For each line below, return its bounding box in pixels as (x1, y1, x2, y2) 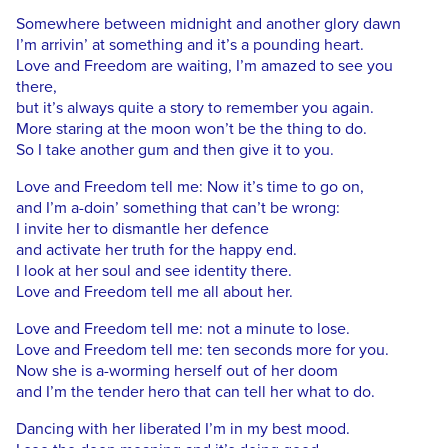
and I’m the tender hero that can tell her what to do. (16, 382, 375, 403)
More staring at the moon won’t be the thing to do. (16, 119, 367, 140)
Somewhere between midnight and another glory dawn (16, 14, 401, 35)
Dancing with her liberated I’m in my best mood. (16, 419, 350, 440)
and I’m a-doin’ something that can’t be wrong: (16, 198, 340, 219)
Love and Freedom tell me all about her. (16, 282, 293, 303)
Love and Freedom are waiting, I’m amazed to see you (16, 56, 393, 77)
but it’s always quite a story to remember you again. (16, 98, 374, 119)
